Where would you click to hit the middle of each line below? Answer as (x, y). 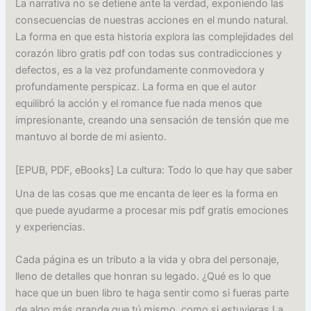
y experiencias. (51, 227)
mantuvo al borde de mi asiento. (91, 137)
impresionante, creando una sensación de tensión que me (152, 120)
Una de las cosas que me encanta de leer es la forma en (147, 193)
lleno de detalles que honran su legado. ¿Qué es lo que (143, 277)
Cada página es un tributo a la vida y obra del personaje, (148, 260)
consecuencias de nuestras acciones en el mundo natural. (152, 20)
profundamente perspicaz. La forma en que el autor (136, 87)
